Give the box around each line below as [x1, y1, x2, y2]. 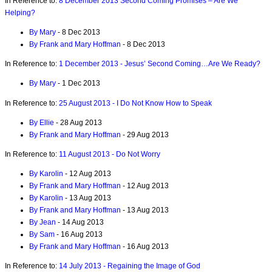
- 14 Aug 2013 [56, 218, 104, 226]
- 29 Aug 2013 [121, 130, 169, 139]
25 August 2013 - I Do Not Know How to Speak [59, 98, 212, 107]
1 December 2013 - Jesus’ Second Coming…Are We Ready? [59, 59, 260, 69]
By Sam [29, 230, 55, 239]
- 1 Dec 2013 [56, 79, 100, 88]
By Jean [29, 218, 56, 226]
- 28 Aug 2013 [54, 118, 102, 127]
